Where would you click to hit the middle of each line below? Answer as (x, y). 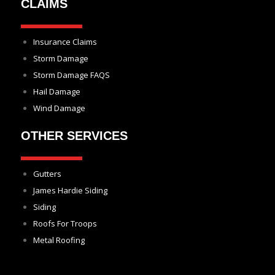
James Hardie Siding (70, 191)
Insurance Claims (65, 42)
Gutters (47, 174)
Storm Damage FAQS (72, 75)
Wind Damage (59, 108)
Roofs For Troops (65, 224)
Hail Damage (57, 92)
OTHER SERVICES (74, 136)
